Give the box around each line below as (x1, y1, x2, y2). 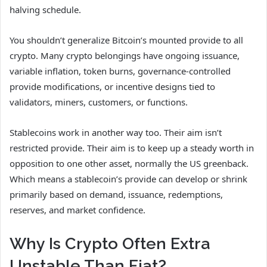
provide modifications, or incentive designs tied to (10, 80, 215, 92)
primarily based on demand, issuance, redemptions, (10, 188, 223, 200)
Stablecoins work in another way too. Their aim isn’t (10, 126, 222, 138)
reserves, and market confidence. (10, 203, 145, 216)
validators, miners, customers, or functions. (10, 95, 188, 108)
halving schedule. (10, 3, 81, 15)
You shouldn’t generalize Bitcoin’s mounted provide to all (10, 33, 243, 46)
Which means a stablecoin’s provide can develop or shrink (10, 172, 247, 185)
